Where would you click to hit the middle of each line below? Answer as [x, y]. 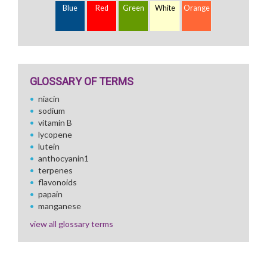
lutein [49, 146]
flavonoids [58, 182]
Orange [197, 8]
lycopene [55, 134]
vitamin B [55, 122]
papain [50, 194]
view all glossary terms [72, 224]
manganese [60, 206]
